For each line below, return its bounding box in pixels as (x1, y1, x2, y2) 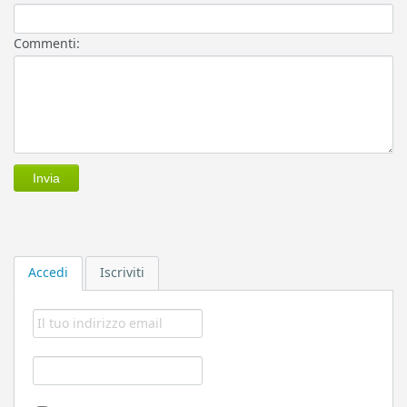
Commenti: (14, 35, 80, 52)
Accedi (28, 263, 68, 281)
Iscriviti (100, 263, 144, 281)
